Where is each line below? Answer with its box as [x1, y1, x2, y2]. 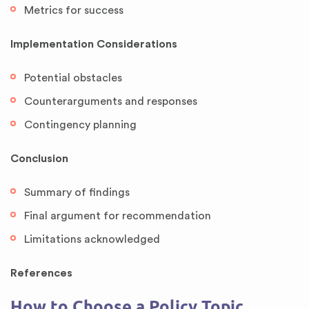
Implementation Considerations [10, 39, 177, 50]
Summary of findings [24, 187, 130, 198]
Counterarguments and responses [24, 96, 197, 107]
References [10, 268, 72, 279]
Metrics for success [24, 5, 123, 16]
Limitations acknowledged [24, 234, 160, 245]
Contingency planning [24, 119, 137, 130]
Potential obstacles [24, 72, 122, 83]
